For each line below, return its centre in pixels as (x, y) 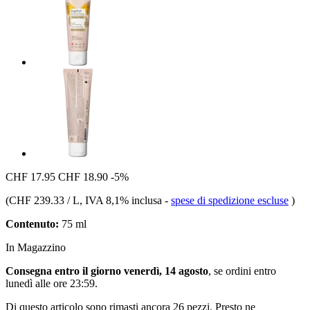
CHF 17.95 (30, 176)
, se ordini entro (242, 271)
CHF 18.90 (83, 176)
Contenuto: (32, 224)
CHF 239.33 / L (44, 200)
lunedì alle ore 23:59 (50, 283)
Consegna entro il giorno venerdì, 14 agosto (107, 271)
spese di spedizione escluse (230, 200)
